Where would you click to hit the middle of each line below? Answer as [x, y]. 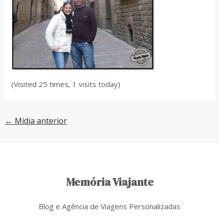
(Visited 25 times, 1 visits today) [66, 84]
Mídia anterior [40, 121]
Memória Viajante [109, 182]
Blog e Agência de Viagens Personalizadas [109, 207]
